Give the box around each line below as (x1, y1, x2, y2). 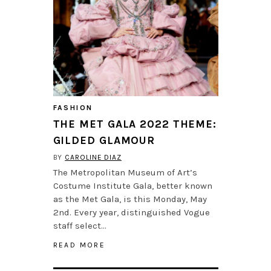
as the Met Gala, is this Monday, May (53, 194, 207, 205)
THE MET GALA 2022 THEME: (53, 117, 217, 131)
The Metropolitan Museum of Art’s (53, 167, 197, 178)
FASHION (53, 103, 93, 113)
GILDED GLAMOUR (53, 134, 155, 148)
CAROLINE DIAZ (65, 153, 122, 162)
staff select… (53, 220, 106, 232)
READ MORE (53, 241, 106, 250)
